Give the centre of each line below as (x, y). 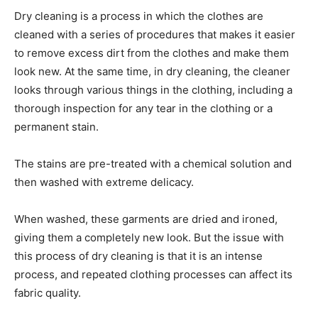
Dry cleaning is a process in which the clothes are (139, 16)
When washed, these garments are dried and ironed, (146, 219)
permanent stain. (56, 126)
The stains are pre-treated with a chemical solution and (153, 163)
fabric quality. (48, 292)
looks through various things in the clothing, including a (153, 89)
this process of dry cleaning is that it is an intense (138, 256)
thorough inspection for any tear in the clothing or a (143, 108)
